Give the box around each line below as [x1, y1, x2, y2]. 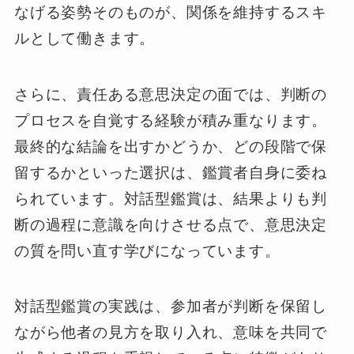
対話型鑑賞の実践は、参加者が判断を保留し [13, 298, 328, 315]
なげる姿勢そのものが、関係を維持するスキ [13, 4, 328, 21]
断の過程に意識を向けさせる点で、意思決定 [13, 216, 328, 233]
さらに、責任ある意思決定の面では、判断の [13, 85, 328, 103]
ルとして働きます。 [13, 30, 156, 47]
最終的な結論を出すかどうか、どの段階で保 [13, 137, 328, 155]
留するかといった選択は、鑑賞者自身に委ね [13, 164, 328, 181]
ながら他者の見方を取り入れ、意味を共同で [13, 324, 328, 341]
